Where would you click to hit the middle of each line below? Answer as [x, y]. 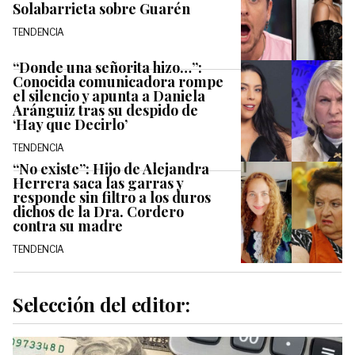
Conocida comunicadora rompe [118, 81]
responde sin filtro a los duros [112, 197]
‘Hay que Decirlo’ [70, 124]
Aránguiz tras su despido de [105, 110]
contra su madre [68, 225]
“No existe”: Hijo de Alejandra [111, 168]
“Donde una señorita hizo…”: [107, 67]
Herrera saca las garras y [98, 183]
